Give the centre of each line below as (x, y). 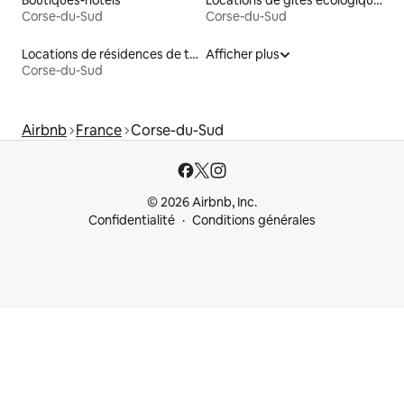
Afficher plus (243, 55)
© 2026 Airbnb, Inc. (202, 202)
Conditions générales (254, 220)
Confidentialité (132, 220)
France (99, 131)
